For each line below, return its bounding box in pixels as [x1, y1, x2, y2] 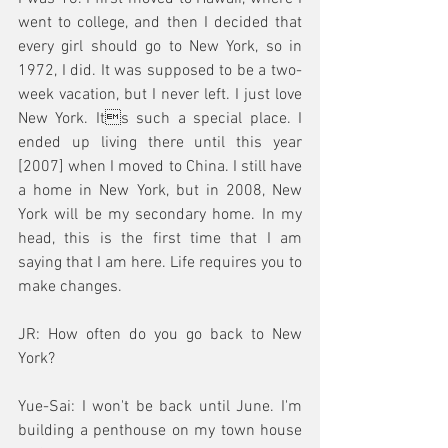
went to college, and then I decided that [18, 13, 302, 33]
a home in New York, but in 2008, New [18, 181, 302, 201]
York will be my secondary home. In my [18, 205, 302, 225]
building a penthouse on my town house [18, 421, 302, 441]
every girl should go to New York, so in [18, 37, 302, 57]
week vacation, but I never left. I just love [18, 85, 302, 105]
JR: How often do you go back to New [18, 325, 302, 345]
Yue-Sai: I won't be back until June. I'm [18, 397, 302, 417]
